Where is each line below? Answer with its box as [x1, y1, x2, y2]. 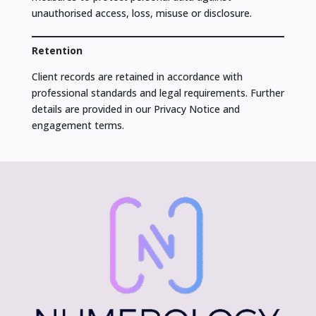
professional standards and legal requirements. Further [31, 86, 284, 100]
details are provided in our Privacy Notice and [31, 102, 240, 116]
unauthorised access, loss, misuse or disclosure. [31, 6, 252, 20]
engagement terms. [31, 119, 124, 133]
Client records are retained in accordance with [31, 70, 243, 84]
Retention [31, 44, 83, 58]
